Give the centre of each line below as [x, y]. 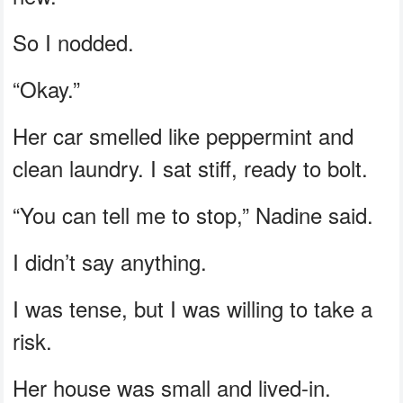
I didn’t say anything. [110, 261]
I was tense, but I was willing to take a [193, 308]
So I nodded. [74, 41]
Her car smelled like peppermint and [184, 135]
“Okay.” [47, 88]
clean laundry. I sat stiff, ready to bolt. [191, 167]
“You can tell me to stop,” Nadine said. [193, 214]
